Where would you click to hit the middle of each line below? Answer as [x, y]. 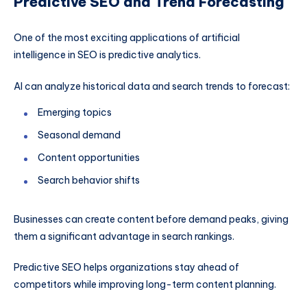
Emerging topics [75, 112]
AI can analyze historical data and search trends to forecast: [152, 86]
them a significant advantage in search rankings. [124, 236]
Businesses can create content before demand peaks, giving [151, 219]
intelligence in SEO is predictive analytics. [107, 54]
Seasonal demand [79, 135]
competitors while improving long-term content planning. [145, 285]
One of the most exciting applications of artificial [127, 37]
